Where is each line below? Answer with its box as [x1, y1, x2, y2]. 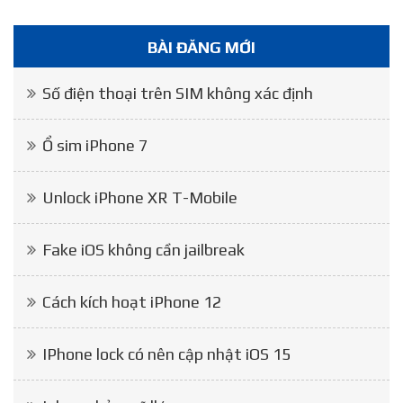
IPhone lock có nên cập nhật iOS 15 [42, 345, 291, 363]
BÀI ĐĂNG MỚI [148, 38, 255, 57]
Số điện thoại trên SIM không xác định [42, 84, 313, 103]
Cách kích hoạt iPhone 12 [42, 292, 221, 311]
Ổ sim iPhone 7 [42, 136, 148, 155]
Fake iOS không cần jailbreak [42, 240, 245, 259]
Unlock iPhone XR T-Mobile [42, 188, 237, 207]
